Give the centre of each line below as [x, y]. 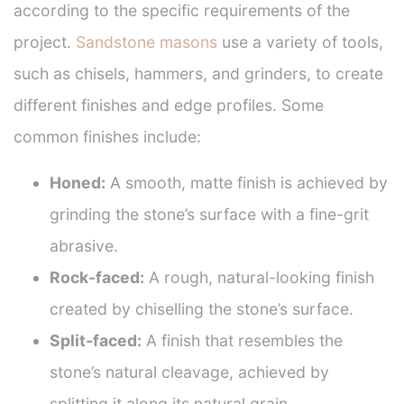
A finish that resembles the [242, 340]
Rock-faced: [97, 277]
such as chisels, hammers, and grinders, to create [198, 73]
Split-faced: [96, 340]
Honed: [78, 183]
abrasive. [84, 246]
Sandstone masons [147, 42]
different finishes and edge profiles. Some [169, 105]
